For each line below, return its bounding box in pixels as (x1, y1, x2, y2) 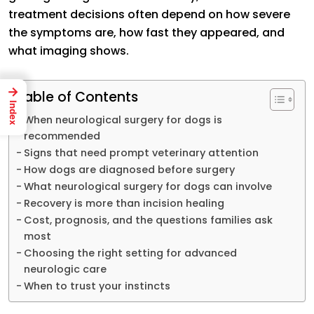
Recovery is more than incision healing (23, 196, 224, 210)
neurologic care (23, 261, 107, 276)
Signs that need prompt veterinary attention (23, 145, 259, 160)
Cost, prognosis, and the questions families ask (23, 212, 273, 227)
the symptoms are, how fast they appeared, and (8, 24, 285, 41)
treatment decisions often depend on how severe (8, 6, 290, 22)
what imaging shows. (8, 42, 129, 59)
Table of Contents (16, 87, 138, 107)
